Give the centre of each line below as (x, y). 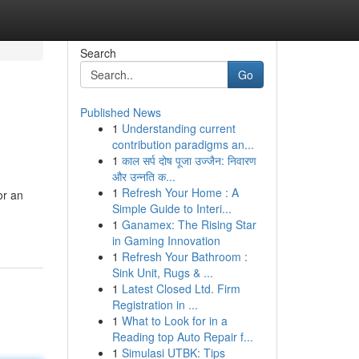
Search (98, 53)
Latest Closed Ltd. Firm (181, 288)
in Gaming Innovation (166, 240)
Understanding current (178, 128)
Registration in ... (155, 305)
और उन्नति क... (143, 176)
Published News (120, 112)
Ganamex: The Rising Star (189, 224)
